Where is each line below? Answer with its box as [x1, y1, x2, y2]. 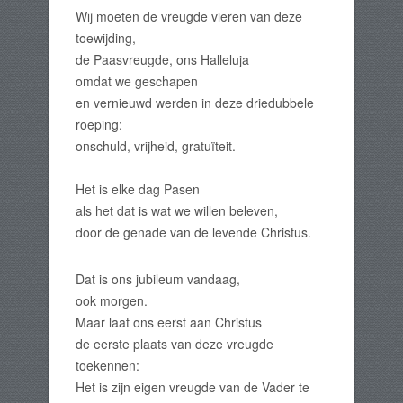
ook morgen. [76, 291, 148, 309]
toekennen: [76, 356, 139, 374]
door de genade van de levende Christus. [76, 223, 311, 241]
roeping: [76, 115, 122, 133]
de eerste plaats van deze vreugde [76, 335, 273, 353]
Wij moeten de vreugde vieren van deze [76, 7, 302, 25]
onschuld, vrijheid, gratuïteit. [76, 137, 236, 155]
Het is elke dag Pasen [76, 180, 200, 198]
